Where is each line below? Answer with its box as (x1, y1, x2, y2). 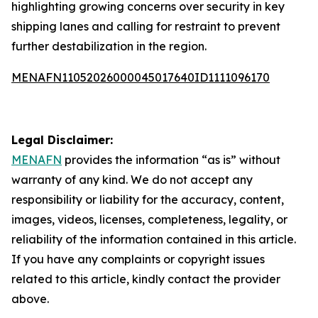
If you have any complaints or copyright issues (11, 252, 265, 266)
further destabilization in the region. (11, 39, 207, 53)
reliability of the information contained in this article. (11, 232, 296, 246)
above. (11, 292, 49, 306)
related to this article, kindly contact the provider (11, 272, 280, 286)
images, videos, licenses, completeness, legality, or (11, 212, 287, 226)
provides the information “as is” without (62, 153, 280, 167)
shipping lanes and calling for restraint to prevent (11, 19, 280, 33)
